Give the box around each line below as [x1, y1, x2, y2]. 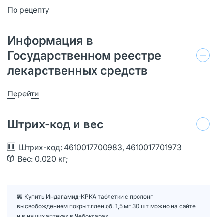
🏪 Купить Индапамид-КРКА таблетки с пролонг [17, 192, 153, 200]
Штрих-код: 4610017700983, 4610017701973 [19, 142, 182, 152]
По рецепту [7, 4, 49, 15]
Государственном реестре [7, 48, 161, 62]
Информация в [7, 33, 93, 47]
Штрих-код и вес [7, 117, 104, 131]
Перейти [7, 88, 39, 98]
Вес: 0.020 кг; [17, 154, 68, 164]
